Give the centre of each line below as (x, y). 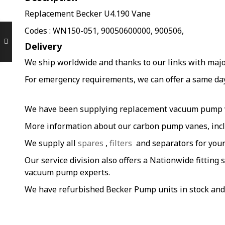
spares (91, 143)
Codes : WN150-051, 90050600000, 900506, (104, 31)
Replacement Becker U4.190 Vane (88, 14)
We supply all (51, 143)
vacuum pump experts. (67, 172)
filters (121, 143)
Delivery (43, 46)
